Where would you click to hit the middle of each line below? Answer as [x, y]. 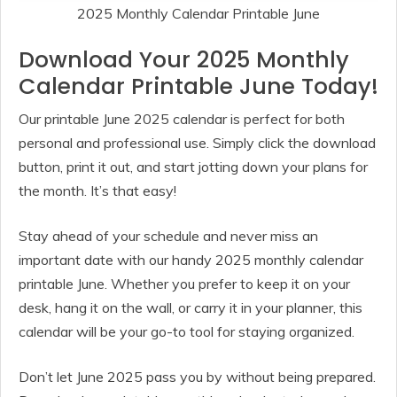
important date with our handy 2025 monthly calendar [191, 259]
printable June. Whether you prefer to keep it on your [184, 283]
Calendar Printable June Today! [198, 86]
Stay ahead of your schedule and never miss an [168, 235]
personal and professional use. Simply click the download [197, 142]
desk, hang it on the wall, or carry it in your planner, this [191, 307]
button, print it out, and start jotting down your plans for [193, 166]
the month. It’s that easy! [97, 190]
